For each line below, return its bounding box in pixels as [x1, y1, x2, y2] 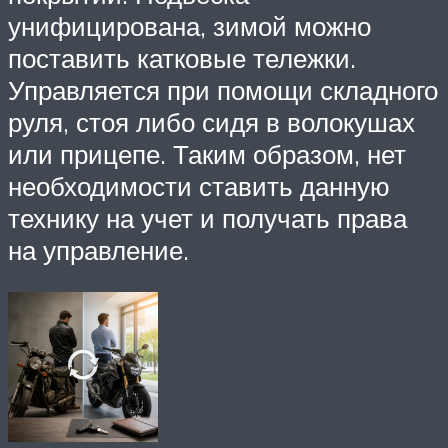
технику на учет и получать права [8, 202, 407, 235]
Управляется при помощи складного [8, 74, 438, 107]
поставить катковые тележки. [8, 42, 356, 75]
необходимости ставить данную [8, 170, 390, 203]
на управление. [8, 234, 189, 267]
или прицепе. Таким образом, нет [8, 138, 406, 171]
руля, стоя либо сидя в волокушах [8, 106, 415, 139]
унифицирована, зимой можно [8, 10, 371, 43]
